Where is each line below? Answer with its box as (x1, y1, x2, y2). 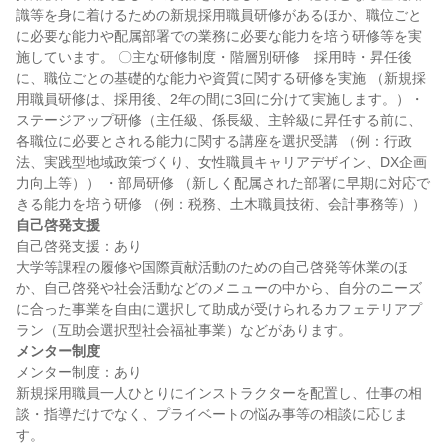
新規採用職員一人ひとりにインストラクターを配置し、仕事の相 (16, 385, 422, 401)
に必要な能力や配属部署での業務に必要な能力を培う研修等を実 (16, 28, 422, 44)
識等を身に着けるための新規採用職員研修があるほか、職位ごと (16, 7, 422, 23)
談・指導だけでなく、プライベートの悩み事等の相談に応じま (16, 406, 408, 422)
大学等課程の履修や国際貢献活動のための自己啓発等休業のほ (16, 259, 408, 275)
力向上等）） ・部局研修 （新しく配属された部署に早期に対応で (16, 175, 430, 191)
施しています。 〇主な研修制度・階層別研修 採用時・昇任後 (16, 49, 412, 65)
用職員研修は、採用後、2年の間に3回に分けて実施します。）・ (16, 91, 424, 107)
